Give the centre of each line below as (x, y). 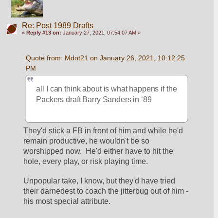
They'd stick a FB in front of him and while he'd (103, 131)
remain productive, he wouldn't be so (87, 141)
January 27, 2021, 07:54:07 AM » (101, 33)
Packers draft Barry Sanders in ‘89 (95, 99)
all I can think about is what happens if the (107, 89)
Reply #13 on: (44, 33)
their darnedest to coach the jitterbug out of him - (106, 191)
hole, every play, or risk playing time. (86, 162)
